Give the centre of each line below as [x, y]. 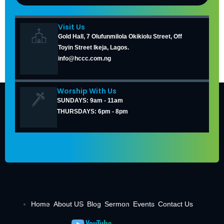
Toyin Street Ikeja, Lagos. [93, 48]
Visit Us [71, 27]
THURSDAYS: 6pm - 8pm [92, 112]
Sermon [117, 204]
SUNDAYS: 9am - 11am [90, 101]
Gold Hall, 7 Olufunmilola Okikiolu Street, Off [120, 37]
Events [144, 204]
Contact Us [175, 204]
